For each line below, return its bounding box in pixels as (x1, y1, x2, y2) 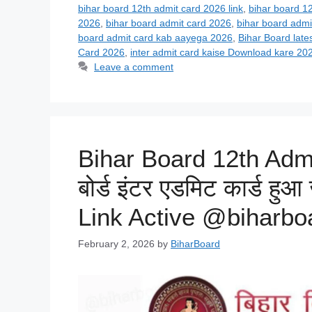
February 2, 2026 (78, 237, 155, 249)
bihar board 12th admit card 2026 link (78, 2, 243, 14)
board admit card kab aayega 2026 (78, 31, 233, 43)
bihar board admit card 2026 (106, 17, 231, 29)
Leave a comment (94, 61, 174, 72)
